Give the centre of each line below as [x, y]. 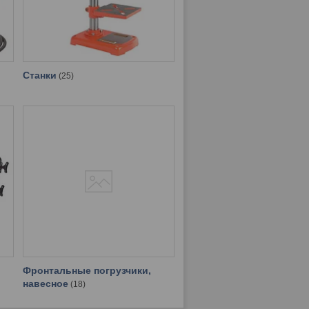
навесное [45, 284]
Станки [39, 76]
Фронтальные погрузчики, [87, 271]
